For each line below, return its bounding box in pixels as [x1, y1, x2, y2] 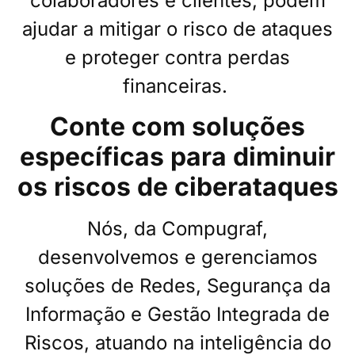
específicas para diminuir [20, 141, 335, 173]
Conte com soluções [50, 111, 305, 143]
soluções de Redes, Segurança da [25, 274, 330, 298]
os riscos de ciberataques [17, 171, 338, 203]
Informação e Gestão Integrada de [25, 303, 330, 326]
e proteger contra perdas [65, 46, 290, 70]
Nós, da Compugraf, [87, 217, 268, 241]
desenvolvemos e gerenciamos [37, 246, 318, 269]
